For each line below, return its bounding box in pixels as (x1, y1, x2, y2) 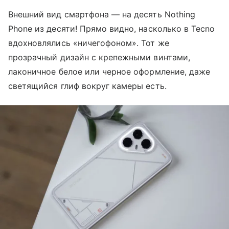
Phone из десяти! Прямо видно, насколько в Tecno (8, 24, 215, 34)
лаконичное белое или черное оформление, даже (8, 66, 211, 77)
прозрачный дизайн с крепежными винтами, (8, 52, 190, 63)
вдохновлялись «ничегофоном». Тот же (8, 38, 169, 49)
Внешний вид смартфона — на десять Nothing (8, 9, 195, 20)
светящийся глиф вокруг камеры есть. (8, 81, 167, 91)
